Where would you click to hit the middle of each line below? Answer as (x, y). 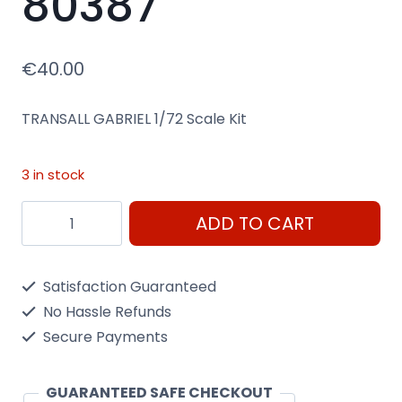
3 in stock (53, 175)
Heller (41, 358)
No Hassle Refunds (105, 312)
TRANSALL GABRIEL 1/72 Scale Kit (134, 118)
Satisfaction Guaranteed (128, 287)
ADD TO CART (255, 224)
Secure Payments (104, 337)
